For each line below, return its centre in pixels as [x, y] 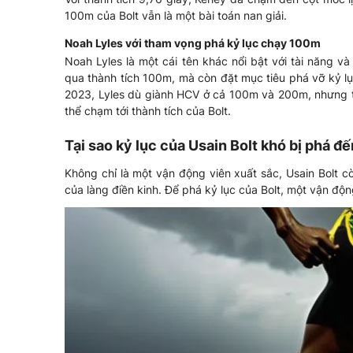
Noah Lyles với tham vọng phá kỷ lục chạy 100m [193, 43]
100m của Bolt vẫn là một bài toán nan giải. [176, 16]
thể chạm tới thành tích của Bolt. [148, 111]
